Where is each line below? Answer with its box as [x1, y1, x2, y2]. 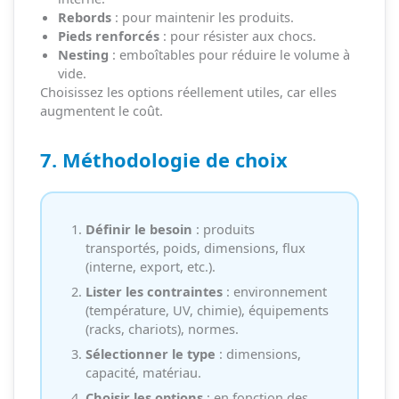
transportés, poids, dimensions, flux [85, 238, 305, 256]
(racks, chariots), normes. [85, 319, 239, 338]
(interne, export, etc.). [85, 256, 216, 275]
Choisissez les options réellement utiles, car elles [39, 83, 337, 102]
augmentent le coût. [39, 102, 163, 120]
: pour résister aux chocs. [159, 27, 316, 45]
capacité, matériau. [85, 363, 201, 382]
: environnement [222, 281, 327, 300]
